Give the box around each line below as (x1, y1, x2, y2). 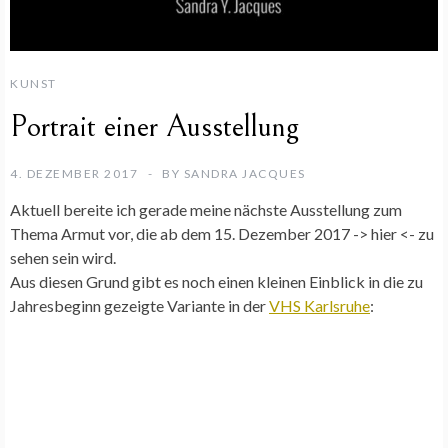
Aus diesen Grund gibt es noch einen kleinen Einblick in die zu (10, 271, 423, 291)
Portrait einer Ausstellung (10, 108, 299, 145)
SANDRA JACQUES (183, 165, 306, 181)
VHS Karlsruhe (269, 295, 370, 315)
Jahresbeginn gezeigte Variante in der (10, 295, 269, 315)
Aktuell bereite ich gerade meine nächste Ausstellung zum (10, 199, 402, 219)
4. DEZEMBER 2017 (10, 165, 138, 181)
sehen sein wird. (10, 247, 116, 267)
